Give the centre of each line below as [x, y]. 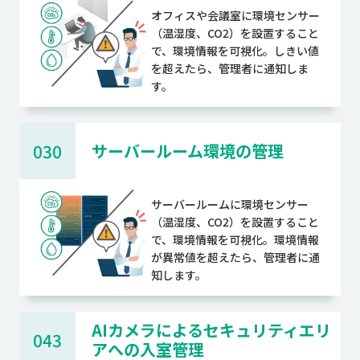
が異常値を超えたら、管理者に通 [235, 257]
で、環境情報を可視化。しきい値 [235, 50]
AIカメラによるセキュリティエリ [211, 329]
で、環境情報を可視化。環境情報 [235, 239]
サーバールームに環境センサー [230, 204]
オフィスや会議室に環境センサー [235, 15]
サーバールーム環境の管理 [187, 150]
